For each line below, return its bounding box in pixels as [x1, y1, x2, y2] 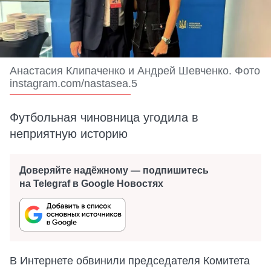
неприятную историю [10, 127, 128, 140]
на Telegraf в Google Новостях [19, 178, 163, 189]
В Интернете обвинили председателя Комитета [10, 255, 250, 267]
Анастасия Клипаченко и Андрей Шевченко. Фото [10, 65, 260, 77]
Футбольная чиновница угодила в [10, 111, 198, 124]
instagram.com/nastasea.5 [10, 77, 137, 90]
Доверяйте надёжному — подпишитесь [19, 165, 209, 175]
